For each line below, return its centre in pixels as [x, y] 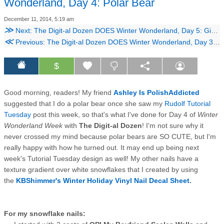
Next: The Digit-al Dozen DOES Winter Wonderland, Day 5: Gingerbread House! [112, 30]
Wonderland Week [34, 125]
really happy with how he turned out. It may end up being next [101, 147]
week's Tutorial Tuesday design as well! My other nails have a [101, 158]
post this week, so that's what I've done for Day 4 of [114, 114]
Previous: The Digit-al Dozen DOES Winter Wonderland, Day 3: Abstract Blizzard [113, 42]
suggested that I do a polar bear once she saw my [84, 103]
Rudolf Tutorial [187, 103]
